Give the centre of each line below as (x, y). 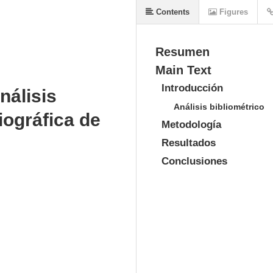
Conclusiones (194, 161)
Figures (232, 12)
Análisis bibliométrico (219, 107)
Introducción (192, 88)
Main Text (183, 70)
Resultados (189, 143)
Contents (172, 12)
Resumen (183, 52)
